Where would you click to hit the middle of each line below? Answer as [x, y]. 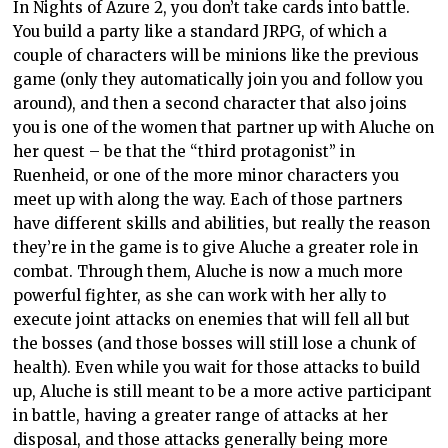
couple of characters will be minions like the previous [216, 55]
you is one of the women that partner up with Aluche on [224, 127]
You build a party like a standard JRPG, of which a [200, 31]
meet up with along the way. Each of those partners [208, 199]
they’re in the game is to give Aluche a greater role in [216, 247]
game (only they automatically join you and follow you [218, 79]
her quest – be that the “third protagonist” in [184, 151]
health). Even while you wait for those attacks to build [217, 367]
